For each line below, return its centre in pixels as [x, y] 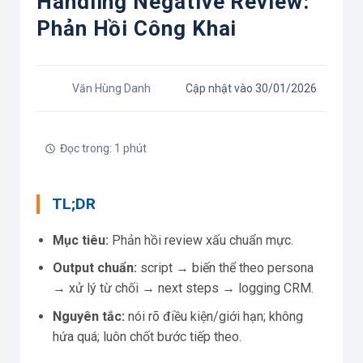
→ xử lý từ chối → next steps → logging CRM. [183, 288]
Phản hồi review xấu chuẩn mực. [201, 240]
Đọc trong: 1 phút [103, 149]
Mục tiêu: [81, 240]
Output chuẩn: [95, 268]
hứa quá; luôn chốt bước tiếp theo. [147, 336]
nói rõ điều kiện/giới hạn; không [214, 316]
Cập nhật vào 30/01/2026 [251, 89]
